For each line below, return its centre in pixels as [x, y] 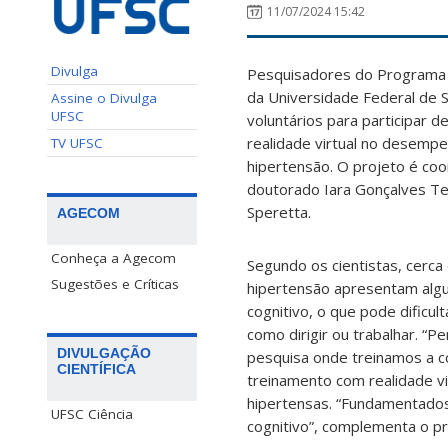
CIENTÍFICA [96, 368]
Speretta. [279, 212]
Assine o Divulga [104, 97]
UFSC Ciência [92, 413]
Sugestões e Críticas [115, 283]
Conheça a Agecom [113, 257]
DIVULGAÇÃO [104, 352]
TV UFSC [77, 142]
